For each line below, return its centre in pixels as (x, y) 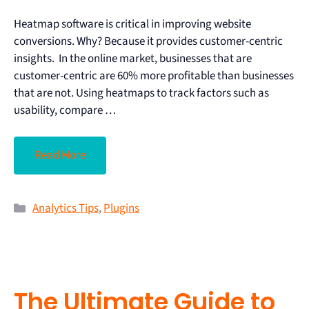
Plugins (122, 209)
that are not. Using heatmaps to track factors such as (141, 93)
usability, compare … (65, 110)
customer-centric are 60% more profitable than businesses (154, 76)
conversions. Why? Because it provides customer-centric (148, 41)
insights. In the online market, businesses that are (133, 58)
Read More (60, 156)
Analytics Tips (66, 209)
